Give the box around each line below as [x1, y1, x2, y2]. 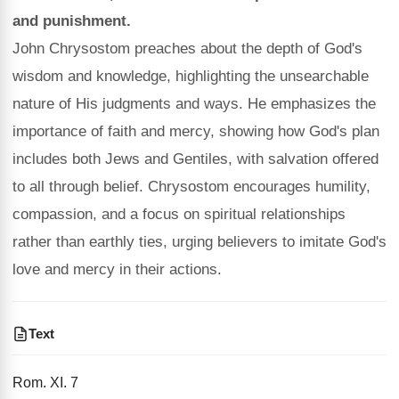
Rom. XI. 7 [12, 375, 78, 390]
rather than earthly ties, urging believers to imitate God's [12, 233, 387, 250]
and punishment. [12, 12, 131, 29]
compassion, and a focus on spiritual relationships [12, 206, 346, 223]
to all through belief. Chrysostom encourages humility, [12, 178, 370, 195]
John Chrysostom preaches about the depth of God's [12, 40, 362, 57]
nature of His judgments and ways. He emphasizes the [12, 95, 376, 112]
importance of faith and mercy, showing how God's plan [12, 123, 379, 140]
